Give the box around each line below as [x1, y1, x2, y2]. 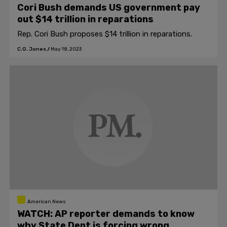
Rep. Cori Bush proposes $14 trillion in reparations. [17, 29, 192, 39]
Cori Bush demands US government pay [17, 2, 200, 13]
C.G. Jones [17, 46, 46, 52]
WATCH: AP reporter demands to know [17, 208, 195, 219]
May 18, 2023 [51, 46, 82, 52]
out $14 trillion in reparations [17, 14, 154, 25]
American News [27, 199, 66, 205]
